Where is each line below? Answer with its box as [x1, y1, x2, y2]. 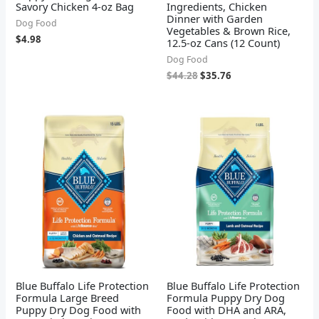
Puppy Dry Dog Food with [16, 303, 142, 318]
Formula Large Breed [16, 291, 120, 305]
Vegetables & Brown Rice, [167, 23, 291, 38]
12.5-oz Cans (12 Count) [167, 35, 280, 50]
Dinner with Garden [167, 11, 263, 26]
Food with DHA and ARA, [167, 303, 286, 318]
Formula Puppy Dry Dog [167, 291, 285, 305]
